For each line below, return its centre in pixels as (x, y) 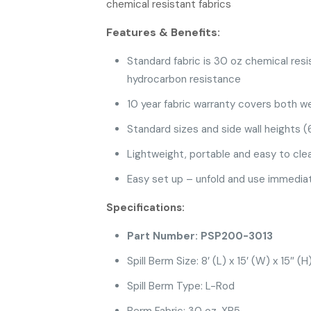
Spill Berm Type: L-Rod (180, 286)
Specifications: (145, 207)
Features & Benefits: (163, 32)
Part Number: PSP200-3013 (200, 236)
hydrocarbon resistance (184, 79)
